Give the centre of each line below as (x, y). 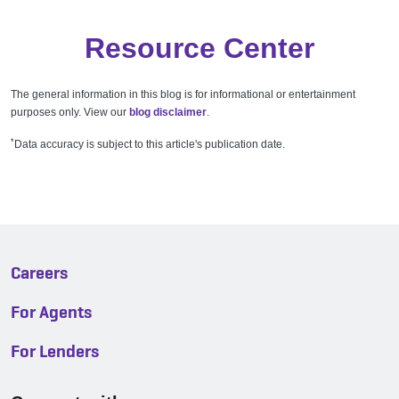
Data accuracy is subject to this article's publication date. (150, 145)
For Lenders (55, 351)
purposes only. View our (70, 113)
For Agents (52, 312)
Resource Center (199, 49)
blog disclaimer (168, 113)
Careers (40, 273)
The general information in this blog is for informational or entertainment (183, 95)
